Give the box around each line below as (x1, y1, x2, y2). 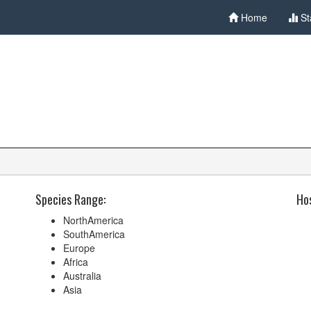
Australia (63, 269, 102, 283)
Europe (63, 241, 96, 255)
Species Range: (35, 190, 106, 208)
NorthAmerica (63, 213, 124, 227)
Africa (63, 255, 89, 269)
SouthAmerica (63, 227, 126, 241)
